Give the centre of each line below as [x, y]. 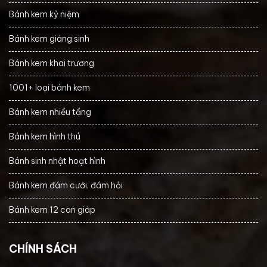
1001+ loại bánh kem [49, 87]
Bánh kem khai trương [52, 63]
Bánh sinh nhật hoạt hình [57, 161]
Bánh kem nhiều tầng [50, 112]
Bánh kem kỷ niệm [44, 14]
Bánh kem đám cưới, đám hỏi [66, 185]
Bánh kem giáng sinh [49, 38]
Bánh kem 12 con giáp [52, 209]
